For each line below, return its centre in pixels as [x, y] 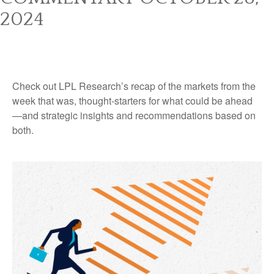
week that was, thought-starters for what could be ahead [132, 101]
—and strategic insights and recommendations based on [134, 115]
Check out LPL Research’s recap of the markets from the [134, 86]
